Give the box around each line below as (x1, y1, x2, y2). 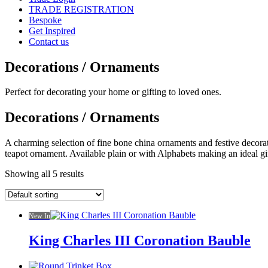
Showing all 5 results (5, 169, 84, 179)
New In (29, 212, 50, 221)
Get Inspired (29, 25, 75, 36)
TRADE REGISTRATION (29, 4, 134, 14)
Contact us (29, 36, 69, 47)
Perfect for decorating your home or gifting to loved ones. (5, 87, 221, 98)
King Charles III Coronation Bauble (29, 233, 251, 249)
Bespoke (29, 14, 62, 25)
